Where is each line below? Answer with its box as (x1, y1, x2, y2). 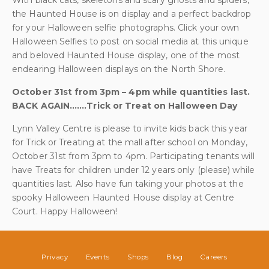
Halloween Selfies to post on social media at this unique (12, 36, 249, 47)
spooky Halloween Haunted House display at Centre (12, 192, 234, 203)
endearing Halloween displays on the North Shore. (12, 64, 225, 74)
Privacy (41, 253, 68, 261)
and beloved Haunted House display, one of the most (12, 50, 240, 61)
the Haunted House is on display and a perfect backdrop (12, 8, 252, 19)
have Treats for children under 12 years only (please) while (12, 165, 255, 175)
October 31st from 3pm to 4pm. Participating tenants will (12, 151, 255, 162)
